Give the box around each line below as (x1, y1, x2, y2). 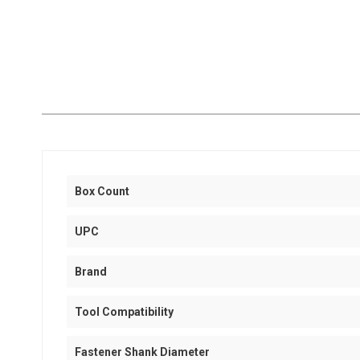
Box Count (75, 185, 129, 198)
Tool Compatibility (75, 305, 174, 318)
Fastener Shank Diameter (75, 346, 210, 358)
